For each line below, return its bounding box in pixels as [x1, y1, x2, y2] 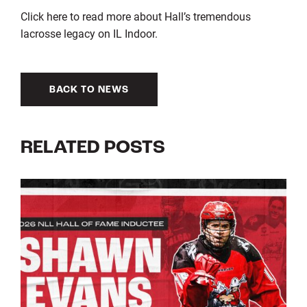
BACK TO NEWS [49, 84, 129, 95]
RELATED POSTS [20, 138, 165, 158]
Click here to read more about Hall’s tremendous [20, 8, 251, 23]
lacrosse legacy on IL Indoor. [20, 25, 158, 40]
